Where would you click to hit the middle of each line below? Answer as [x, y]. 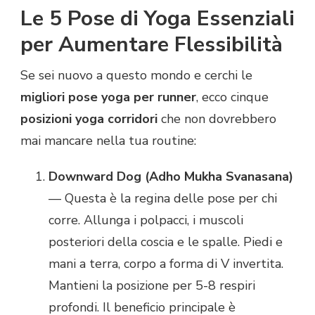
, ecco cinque [232, 97]
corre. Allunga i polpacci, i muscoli [146, 220]
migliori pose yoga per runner [108, 97]
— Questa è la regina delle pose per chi [163, 198]
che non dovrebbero [217, 118]
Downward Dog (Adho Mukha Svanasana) [171, 176]
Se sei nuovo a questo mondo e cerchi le [136, 75]
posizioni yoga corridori [89, 118]
